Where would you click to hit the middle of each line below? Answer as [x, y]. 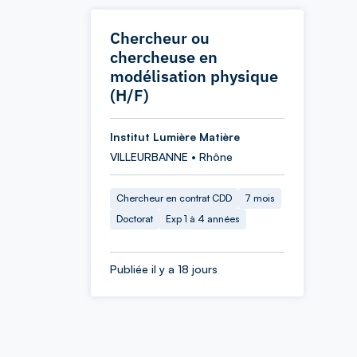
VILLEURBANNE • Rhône [171, 157]
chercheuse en [164, 57]
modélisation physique [194, 76]
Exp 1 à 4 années [203, 219]
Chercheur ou [160, 38]
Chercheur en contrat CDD [174, 198]
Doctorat [135, 219]
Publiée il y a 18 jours [164, 269]
